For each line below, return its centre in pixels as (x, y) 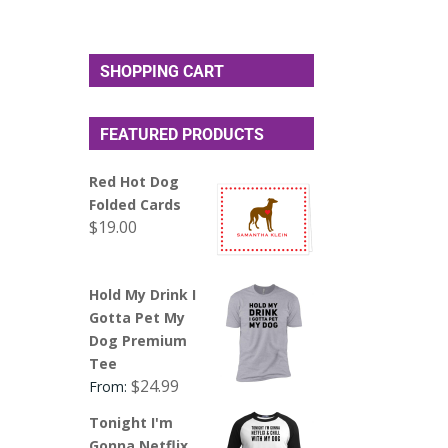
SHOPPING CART (162, 71)
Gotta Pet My (137, 317)
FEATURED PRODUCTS (182, 134)
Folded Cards (135, 204)
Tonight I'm (131, 422)
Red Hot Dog (134, 181)
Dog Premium (138, 340)
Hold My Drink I (143, 294)
